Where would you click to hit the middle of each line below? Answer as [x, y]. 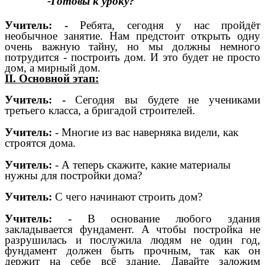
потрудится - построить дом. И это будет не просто [132, 57]
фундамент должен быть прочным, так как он [132, 251]
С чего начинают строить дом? [129, 197]
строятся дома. [40, 143]
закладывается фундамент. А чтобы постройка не [132, 230]
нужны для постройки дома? [73, 175]
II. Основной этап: [52, 78]
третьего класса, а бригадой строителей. [100, 111]
